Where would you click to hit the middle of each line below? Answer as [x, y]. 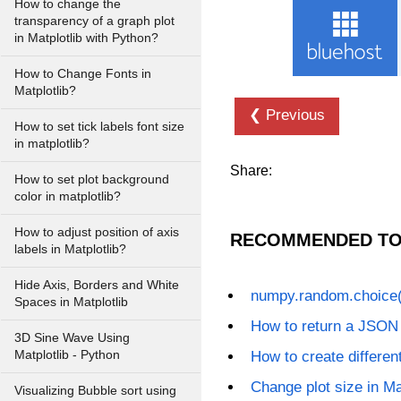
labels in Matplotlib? [70, 249]
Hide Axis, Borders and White [97, 285]
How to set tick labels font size [99, 127]
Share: [251, 171]
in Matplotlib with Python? [86, 38]
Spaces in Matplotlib [71, 302]
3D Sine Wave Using [72, 338]
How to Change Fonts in [83, 74]
